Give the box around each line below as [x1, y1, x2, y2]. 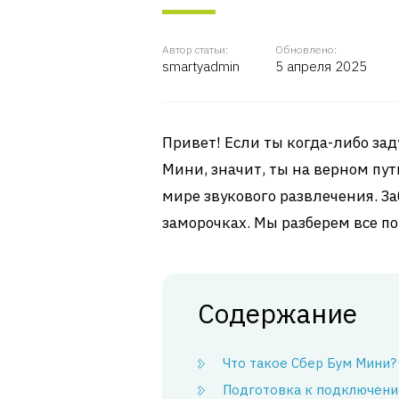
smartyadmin [162, 58, 240, 75]
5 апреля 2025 [275, 58, 367, 75]
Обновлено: [275, 43, 337, 56]
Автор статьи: [162, 43, 228, 56]
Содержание [198, 296, 357, 330]
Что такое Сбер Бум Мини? [223, 354, 396, 371]
